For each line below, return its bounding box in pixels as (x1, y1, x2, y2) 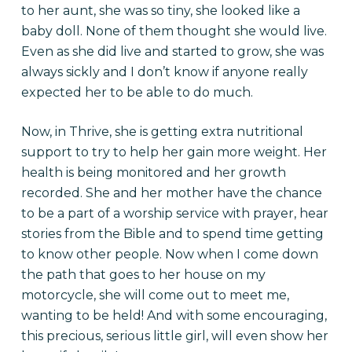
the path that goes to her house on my (20, 267, 266, 282)
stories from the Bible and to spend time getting (20, 226, 324, 241)
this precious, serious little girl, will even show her (20, 328, 328, 343)
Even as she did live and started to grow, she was (20, 44, 324, 59)
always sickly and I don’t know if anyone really (20, 64, 308, 79)
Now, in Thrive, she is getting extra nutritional (20, 124, 303, 139)
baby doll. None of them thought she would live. (20, 24, 327, 38)
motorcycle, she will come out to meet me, (20, 288, 289, 302)
